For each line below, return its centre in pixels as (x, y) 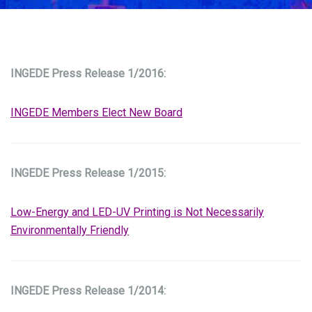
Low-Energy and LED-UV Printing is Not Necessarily (137, 212)
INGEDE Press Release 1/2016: (88, 74)
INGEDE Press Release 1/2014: (88, 291)
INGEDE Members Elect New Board (96, 113)
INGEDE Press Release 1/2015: (88, 173)
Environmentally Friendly (70, 231)
